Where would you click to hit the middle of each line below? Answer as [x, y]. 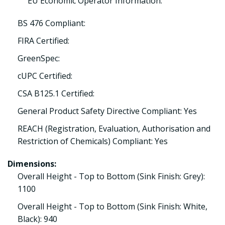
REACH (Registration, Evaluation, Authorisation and [114, 129]
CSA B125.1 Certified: [56, 93]
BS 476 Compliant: [51, 23]
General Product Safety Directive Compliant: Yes [107, 111]
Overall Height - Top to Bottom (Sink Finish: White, [113, 206]
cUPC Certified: [45, 76]
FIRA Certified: [43, 41]
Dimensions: [32, 164]
